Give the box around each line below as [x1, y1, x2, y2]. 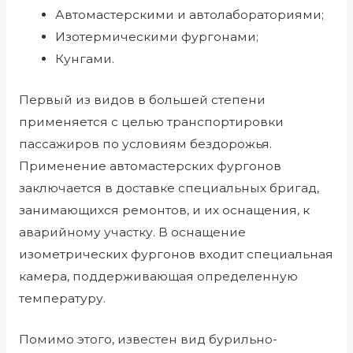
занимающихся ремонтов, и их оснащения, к [18, 202, 310, 217]
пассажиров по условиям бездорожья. [18, 136, 272, 151]
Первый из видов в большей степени [18, 91, 266, 107]
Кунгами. [55, 51, 115, 67]
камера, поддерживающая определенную [18, 268, 298, 284]
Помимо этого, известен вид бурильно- [18, 332, 277, 347]
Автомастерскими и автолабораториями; [55, 7, 325, 23]
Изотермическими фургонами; [55, 29, 259, 45]
